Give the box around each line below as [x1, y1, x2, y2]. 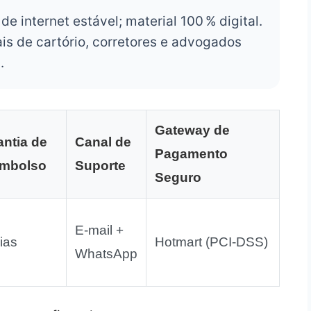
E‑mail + [74, 223, 124, 238]
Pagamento [154, 146, 228, 162]
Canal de [74, 135, 131, 150]
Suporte [74, 158, 126, 174]
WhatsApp [74, 246, 137, 262]
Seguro [154, 170, 201, 185]
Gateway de [154, 123, 230, 138]
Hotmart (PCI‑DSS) [154, 235, 268, 250]
